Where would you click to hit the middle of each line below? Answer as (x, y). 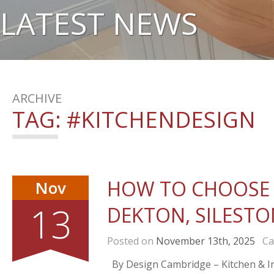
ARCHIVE (37, 98)
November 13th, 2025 (206, 241)
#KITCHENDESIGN (161, 120)
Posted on (131, 241)
